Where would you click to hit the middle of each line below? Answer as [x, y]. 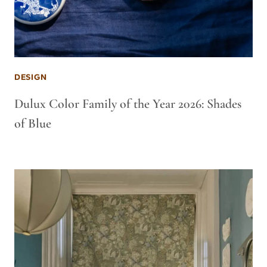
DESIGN [31, 77]
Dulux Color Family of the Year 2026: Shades [128, 104]
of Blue [33, 123]
